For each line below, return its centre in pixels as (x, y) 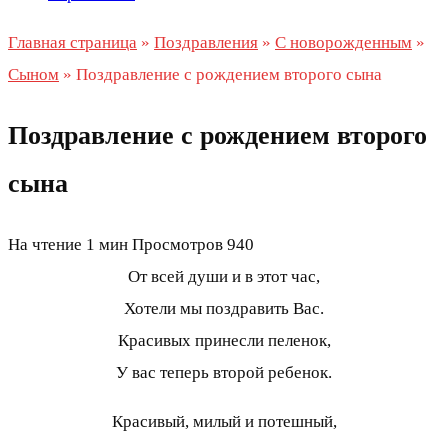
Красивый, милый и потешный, (224, 422)
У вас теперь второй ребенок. (224, 373)
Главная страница (72, 42)
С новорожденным (343, 42)
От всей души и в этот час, (224, 277)
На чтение (45, 245)
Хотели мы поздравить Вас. (224, 309)
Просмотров (177, 245)
